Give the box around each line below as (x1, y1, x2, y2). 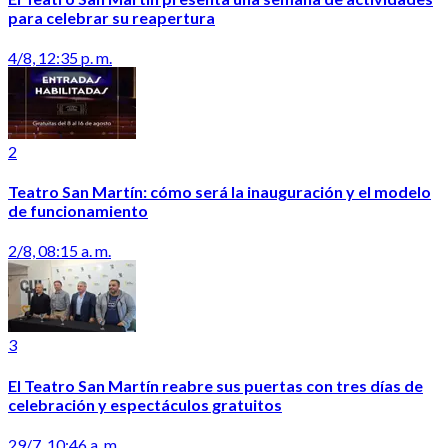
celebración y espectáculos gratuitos (8, 394, 282, 414)
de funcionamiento (8, 201, 148, 221)
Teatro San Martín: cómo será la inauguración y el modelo (8, 182, 431, 202)
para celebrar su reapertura (8, 7, 215, 27)
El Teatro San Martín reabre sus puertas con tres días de (8, 375, 423, 395)
